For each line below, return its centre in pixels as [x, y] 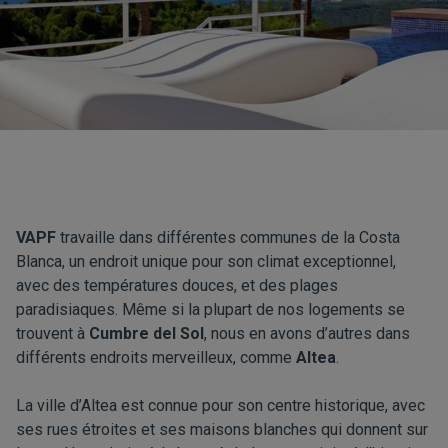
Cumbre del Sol [146, 333]
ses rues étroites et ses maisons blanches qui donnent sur [222, 429]
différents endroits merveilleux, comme [156, 357]
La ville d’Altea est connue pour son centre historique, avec [220, 405]
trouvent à [52, 333]
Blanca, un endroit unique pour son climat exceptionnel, [206, 261]
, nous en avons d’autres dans [307, 333]
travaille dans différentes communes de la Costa [228, 237]
